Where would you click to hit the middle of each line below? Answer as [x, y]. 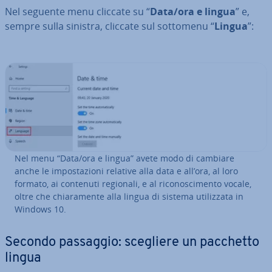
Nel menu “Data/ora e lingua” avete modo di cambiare [124, 158]
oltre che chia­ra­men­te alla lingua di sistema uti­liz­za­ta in [129, 196]
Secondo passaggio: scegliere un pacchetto [132, 242]
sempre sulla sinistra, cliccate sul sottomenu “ [110, 26]
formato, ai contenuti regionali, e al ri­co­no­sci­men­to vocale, [133, 183]
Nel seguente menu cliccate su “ [77, 12]
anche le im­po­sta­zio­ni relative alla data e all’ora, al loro [126, 171]
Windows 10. [40, 209]
